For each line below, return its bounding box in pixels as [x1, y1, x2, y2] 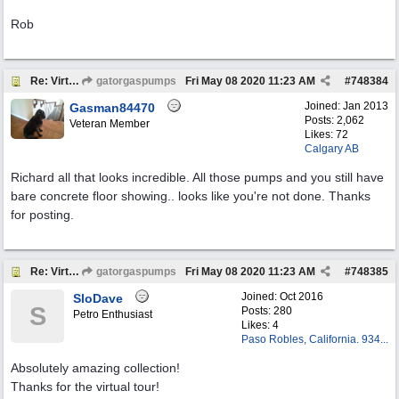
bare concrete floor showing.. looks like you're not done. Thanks [11, 189, 370, 203]
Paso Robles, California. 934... [241, 333, 388, 346]
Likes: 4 [241, 319, 279, 331]
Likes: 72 [305, 128, 348, 141]
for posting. [11, 208, 74, 222]
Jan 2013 [343, 100, 388, 112]
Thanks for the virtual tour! [11, 379, 159, 394]
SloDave [73, 291, 123, 305]
